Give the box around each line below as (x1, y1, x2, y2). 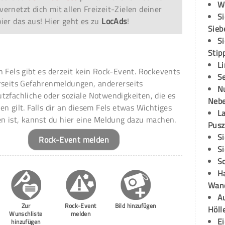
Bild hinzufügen (115, 201, 156, 211)
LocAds (101, 15, 127, 28)
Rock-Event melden (39, 134, 109, 146)
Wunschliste (9, 209, 43, 219)
